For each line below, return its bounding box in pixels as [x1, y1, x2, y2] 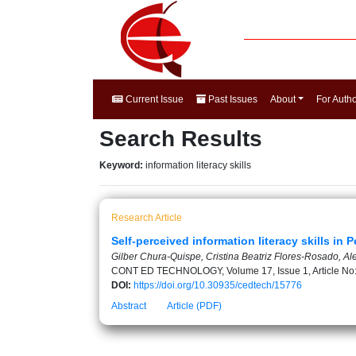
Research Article [111, 212, 182, 223]
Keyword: [99, 160, 145, 171]
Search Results [99, 126, 262, 151]
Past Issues [206, 94, 257, 105]
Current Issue [123, 94, 184, 105]
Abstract [111, 300, 146, 311]
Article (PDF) [167, 300, 222, 311]
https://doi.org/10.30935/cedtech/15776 [133, 280, 302, 291]
